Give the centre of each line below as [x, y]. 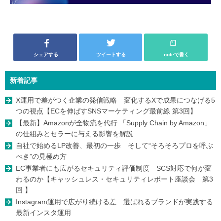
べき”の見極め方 [41, 156]
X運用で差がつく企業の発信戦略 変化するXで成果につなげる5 [115, 100]
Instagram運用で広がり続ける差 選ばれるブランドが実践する [114, 202]
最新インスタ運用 [43, 212]
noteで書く [176, 54]
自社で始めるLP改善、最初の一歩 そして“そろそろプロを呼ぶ [114, 145]
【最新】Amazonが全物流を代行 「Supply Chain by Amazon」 [113, 123]
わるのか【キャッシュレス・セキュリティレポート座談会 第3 [114, 179]
